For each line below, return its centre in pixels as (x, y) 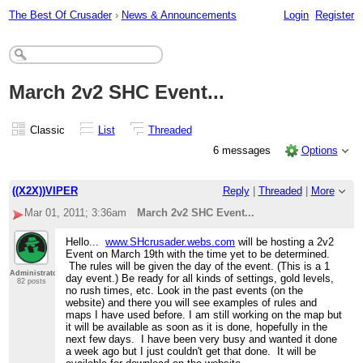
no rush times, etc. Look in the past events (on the (185, 291)
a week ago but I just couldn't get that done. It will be (191, 352)
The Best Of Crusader (60, 15)
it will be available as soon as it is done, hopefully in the (197, 327)
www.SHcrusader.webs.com (171, 242)
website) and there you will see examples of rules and (192, 303)
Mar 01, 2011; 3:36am (75, 213)
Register (335, 15)
